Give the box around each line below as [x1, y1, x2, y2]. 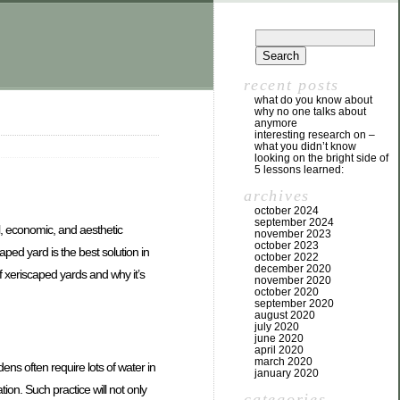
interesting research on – [254, 129, 375, 141]
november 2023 [254, 228, 331, 240]
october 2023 [254, 239, 319, 252]
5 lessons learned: [254, 163, 344, 176]
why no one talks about [254, 105, 366, 118]
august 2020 [254, 309, 315, 321]
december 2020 [254, 262, 331, 275]
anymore [254, 117, 297, 129]
